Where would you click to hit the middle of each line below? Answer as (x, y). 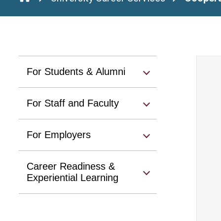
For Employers (59, 135)
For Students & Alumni (76, 72)
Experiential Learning (73, 178)
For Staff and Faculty (73, 103)
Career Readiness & (71, 166)
